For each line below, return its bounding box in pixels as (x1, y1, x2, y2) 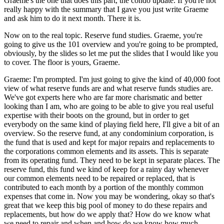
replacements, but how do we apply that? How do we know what (4, 209, 210, 218)
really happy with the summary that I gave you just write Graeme (4, 4, 208, 13)
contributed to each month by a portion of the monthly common (4, 182, 203, 191)
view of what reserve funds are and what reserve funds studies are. (4, 83, 213, 92)
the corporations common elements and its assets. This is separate (4, 146, 208, 155)
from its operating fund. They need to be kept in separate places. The (4, 155, 220, 164)
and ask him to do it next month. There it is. (4, 13, 141, 22)
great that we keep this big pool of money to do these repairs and (4, 200, 207, 209)
